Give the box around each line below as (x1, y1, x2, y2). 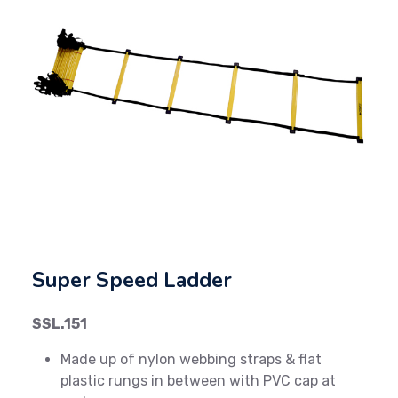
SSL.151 (32, 315, 87, 332)
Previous (47, 100, 106, 118)
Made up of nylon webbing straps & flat (60, 351, 322, 368)
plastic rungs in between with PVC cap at (60, 372, 336, 389)
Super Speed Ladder (32, 266, 232, 294)
